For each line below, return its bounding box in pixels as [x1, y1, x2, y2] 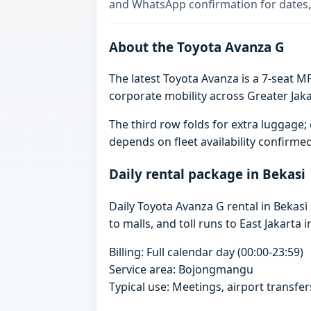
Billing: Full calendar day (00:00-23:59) [109, 244, 304, 260]
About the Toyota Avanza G [109, 37, 285, 56]
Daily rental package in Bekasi [109, 165, 306, 183]
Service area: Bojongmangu [109, 261, 254, 277]
